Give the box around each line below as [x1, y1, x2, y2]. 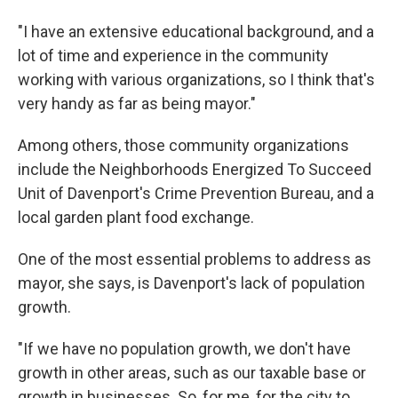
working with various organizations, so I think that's [18, 70, 375, 90]
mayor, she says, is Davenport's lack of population [18, 274, 365, 293]
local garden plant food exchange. [18, 208, 254, 227]
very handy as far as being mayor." [18, 94, 256, 114]
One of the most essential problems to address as [18, 250, 371, 269]
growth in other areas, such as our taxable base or [18, 363, 366, 383]
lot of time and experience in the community [18, 46, 329, 66]
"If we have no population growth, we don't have [18, 339, 351, 359]
